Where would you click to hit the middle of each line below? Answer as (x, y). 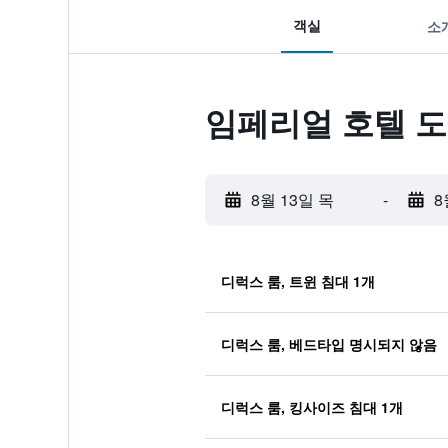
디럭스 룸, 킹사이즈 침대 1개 (311, 407)
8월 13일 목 (292, 199)
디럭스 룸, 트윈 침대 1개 (297, 281)
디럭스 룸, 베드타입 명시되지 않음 (328, 344)
